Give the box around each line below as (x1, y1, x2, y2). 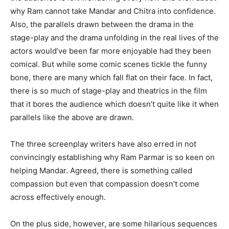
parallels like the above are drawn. (10, 112, 134, 122)
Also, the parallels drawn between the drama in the (10, 19, 194, 29)
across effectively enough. (10, 192, 106, 202)
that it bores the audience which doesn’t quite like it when (10, 99, 219, 109)
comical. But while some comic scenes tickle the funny (10, 59, 207, 69)
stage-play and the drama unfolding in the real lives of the (10, 33, 219, 42)
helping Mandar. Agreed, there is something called (10, 166, 192, 175)
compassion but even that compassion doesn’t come (10, 179, 199, 189)
